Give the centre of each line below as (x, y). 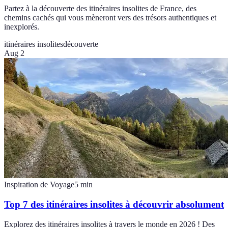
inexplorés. (22, 27)
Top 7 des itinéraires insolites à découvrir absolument (114, 204)
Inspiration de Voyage (39, 185)
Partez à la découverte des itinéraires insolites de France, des (100, 9)
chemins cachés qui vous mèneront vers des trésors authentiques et (110, 18)
